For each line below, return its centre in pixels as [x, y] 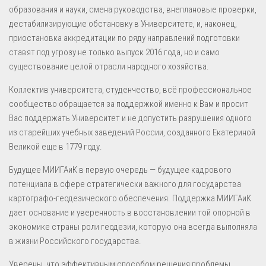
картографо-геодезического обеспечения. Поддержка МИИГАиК [130, 198]
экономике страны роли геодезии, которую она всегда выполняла [133, 227]
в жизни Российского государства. [75, 241]
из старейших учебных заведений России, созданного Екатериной [132, 132]
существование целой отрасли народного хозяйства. [109, 66]
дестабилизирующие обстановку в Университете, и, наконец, [123, 23]
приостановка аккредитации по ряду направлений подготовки [124, 38]
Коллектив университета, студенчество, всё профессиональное [130, 89]
